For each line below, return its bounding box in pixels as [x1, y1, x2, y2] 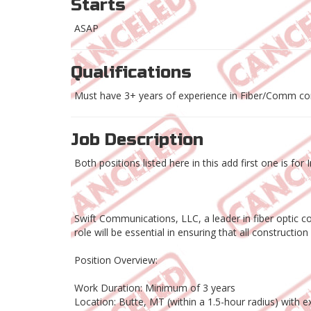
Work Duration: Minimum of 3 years [74, 281, 235, 295]
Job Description [71, 130, 203, 151]
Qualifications [71, 62, 192, 83]
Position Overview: [74, 253, 158, 267]
